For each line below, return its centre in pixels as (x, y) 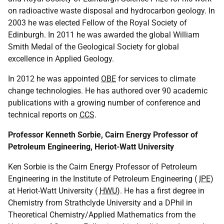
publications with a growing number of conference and (104, 103)
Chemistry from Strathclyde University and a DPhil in (100, 203)
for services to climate (156, 79)
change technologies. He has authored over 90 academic (108, 91)
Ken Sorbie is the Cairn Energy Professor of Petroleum (102, 167)
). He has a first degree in (161, 191)
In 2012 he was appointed (54, 79)
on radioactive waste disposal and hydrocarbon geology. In (111, 11)
